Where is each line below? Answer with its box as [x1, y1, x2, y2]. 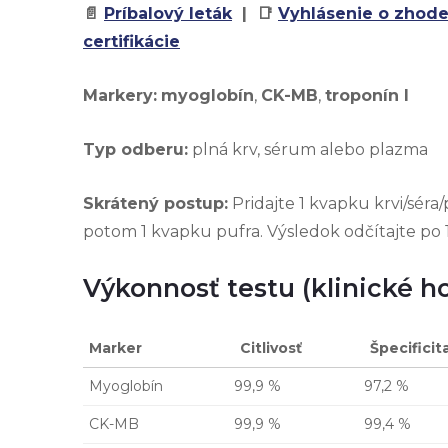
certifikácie [83, 31, 180, 51]
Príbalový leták [104, 3, 232, 23]
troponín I [325, 85, 409, 105]
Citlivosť [240, 338, 302, 357]
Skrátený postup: [83, 193, 228, 213]
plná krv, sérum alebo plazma [188, 139, 428, 159]
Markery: [83, 85, 157, 105]
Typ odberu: [83, 139, 188, 159]
